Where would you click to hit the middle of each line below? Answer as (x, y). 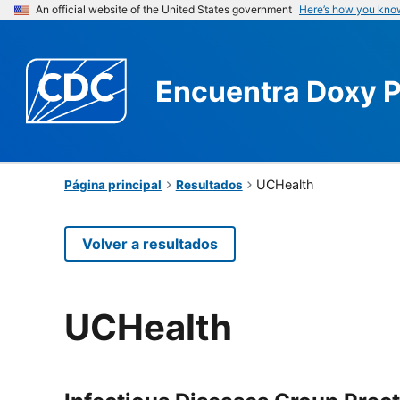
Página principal (113, 184)
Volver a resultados (150, 243)
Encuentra (231, 91)
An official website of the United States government (164, 9)
